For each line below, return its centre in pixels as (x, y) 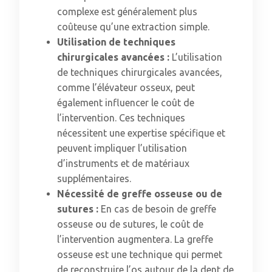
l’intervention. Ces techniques (121, 118)
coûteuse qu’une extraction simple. (133, 27)
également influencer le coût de (126, 103)
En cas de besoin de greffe (158, 209)
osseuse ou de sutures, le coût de (130, 224)
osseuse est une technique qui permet (140, 254)
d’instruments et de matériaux (123, 163)
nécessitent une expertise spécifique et (141, 133)
